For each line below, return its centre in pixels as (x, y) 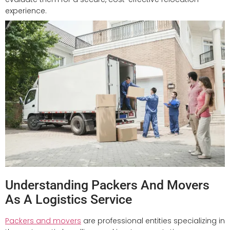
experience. (26, 11)
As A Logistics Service (69, 200)
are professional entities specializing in (153, 221)
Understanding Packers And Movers (107, 185)
